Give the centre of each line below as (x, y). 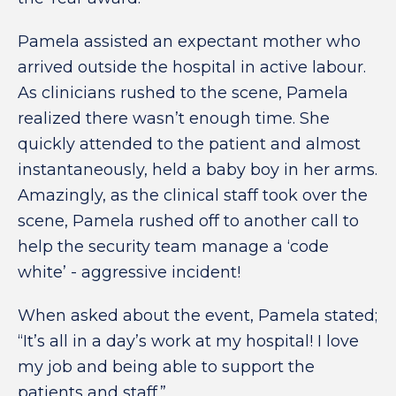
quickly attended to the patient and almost (189, 144)
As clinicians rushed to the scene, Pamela (183, 93)
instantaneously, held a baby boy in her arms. (198, 170)
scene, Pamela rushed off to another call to (188, 221)
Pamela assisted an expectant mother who (189, 42)
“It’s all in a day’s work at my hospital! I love (188, 341)
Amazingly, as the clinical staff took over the (193, 195)
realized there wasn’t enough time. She (174, 118)
